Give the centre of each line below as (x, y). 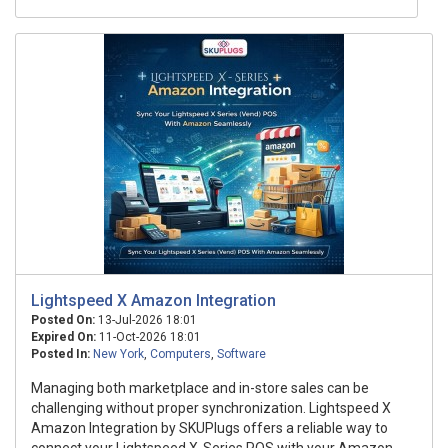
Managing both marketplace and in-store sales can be (200, 388)
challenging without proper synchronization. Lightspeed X (211, 408)
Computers (180, 354)
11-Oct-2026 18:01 (148, 337)
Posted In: (60, 354)
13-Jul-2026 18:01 (146, 320)
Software (241, 354)
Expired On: (63, 337)
